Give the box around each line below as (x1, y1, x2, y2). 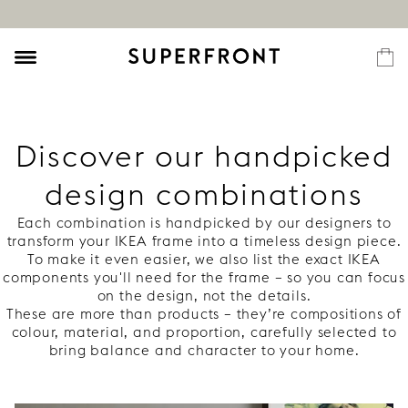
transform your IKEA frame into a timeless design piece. (6, 232, 402, 250)
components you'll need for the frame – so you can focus (3, 269, 405, 286)
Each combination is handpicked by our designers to (16, 214, 392, 231)
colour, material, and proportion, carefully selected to (11, 323, 397, 341)
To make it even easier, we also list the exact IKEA (27, 250, 381, 268)
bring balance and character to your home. (48, 342, 360, 359)
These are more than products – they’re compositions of (5, 305, 403, 322)
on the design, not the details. (97, 287, 311, 304)
